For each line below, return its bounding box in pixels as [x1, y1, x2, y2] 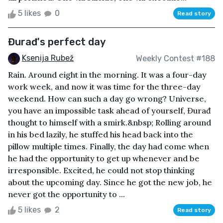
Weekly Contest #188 [136, 53, 215, 63]
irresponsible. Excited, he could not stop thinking [8, 165, 195, 176]
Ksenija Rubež [22, 53, 74, 63]
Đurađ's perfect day [8, 36, 106, 48]
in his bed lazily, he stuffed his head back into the [8, 129, 193, 140]
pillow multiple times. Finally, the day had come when [8, 141, 209, 152]
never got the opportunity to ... [8, 189, 125, 200]
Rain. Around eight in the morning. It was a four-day [8, 70, 207, 80]
